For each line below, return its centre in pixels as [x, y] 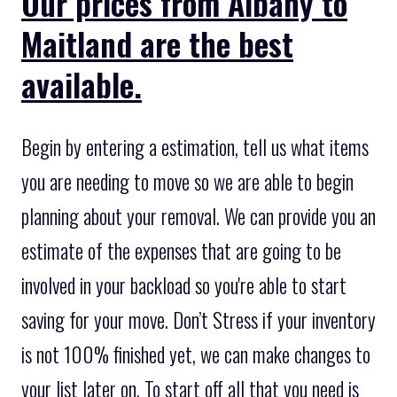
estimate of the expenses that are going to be [181, 251]
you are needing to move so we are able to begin [187, 182]
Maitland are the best [157, 43]
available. [82, 83]
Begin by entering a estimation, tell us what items [195, 148]
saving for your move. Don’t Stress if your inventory [198, 320]
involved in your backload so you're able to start [184, 286]
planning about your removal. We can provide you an [198, 217]
